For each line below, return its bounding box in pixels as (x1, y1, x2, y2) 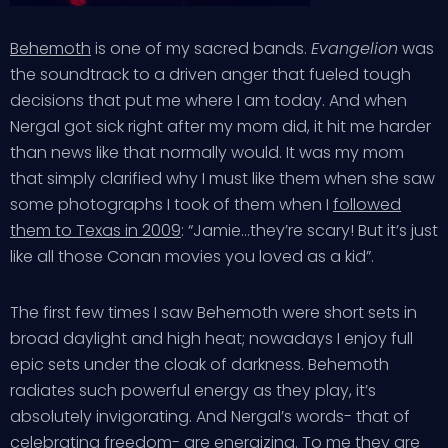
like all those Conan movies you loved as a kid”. (10, 245, 374, 268)
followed (333, 193, 401, 216)
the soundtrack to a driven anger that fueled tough (10, 63, 411, 86)
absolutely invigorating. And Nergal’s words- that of (10, 405, 410, 428)
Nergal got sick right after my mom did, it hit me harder (10, 115, 431, 138)
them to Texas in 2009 (10, 219, 181, 242)
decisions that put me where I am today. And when (10, 89, 407, 112)
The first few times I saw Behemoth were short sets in (10, 301, 417, 324)
